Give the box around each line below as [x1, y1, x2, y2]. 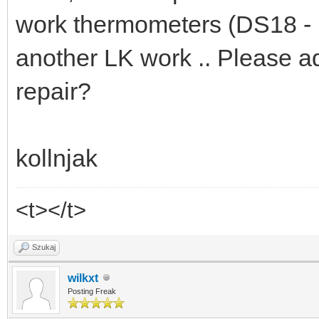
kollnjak [16, 144, 98, 172]
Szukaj [32, 242, 56, 251]
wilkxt [68, 271, 98, 284]
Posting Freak [68, 286, 116, 296]
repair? [16, 77, 91, 105]
